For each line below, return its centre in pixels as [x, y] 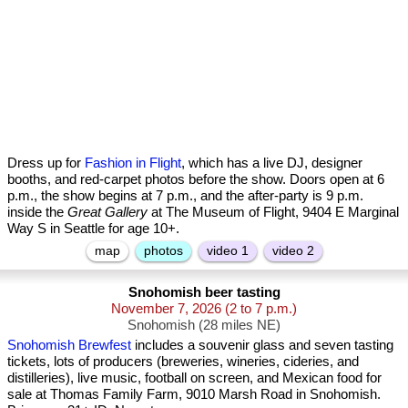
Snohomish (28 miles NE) [204, 325]
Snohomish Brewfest [69, 345]
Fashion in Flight [133, 163]
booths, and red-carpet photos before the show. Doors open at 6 [196, 179]
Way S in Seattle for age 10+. [93, 228]
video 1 [227, 250]
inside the [37, 212]
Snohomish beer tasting [204, 292]
